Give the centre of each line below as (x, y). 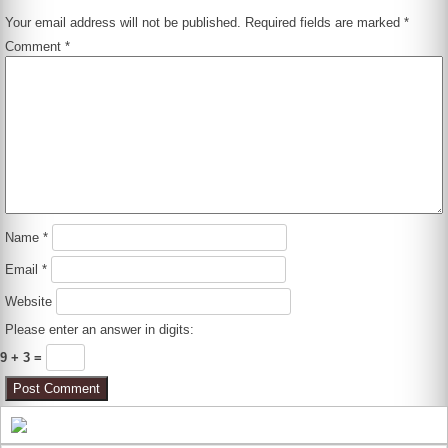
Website (29, 301)
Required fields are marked (325, 22)
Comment (35, 46)
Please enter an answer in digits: (100, 330)
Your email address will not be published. (123, 22)
